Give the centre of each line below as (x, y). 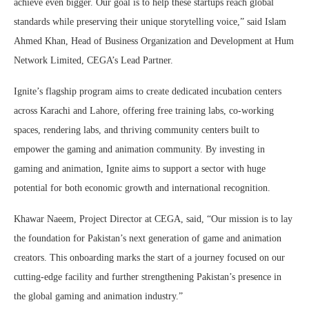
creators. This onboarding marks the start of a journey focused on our (149, 258)
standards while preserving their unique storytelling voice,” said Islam (150, 22)
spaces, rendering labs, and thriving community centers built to (137, 130)
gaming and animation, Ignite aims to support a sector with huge (140, 169)
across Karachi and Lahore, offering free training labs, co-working (144, 111)
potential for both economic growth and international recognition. (142, 188)
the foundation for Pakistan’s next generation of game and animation (148, 239)
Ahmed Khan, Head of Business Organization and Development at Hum (154, 41)
